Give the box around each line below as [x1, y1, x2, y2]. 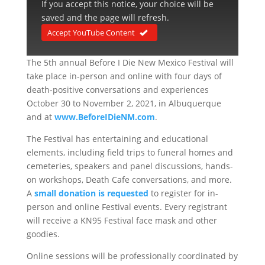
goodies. [26, 228, 60, 240]
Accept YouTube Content [47, 27, 135, 38]
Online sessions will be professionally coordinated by [26, 250, 238, 262]
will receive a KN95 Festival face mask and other [26, 215, 217, 227]
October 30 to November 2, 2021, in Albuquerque [26, 98, 221, 109]
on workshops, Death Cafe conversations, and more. [26, 174, 232, 186]
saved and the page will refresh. [41, 12, 169, 24]
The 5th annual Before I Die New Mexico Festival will [26, 57, 234, 69]
